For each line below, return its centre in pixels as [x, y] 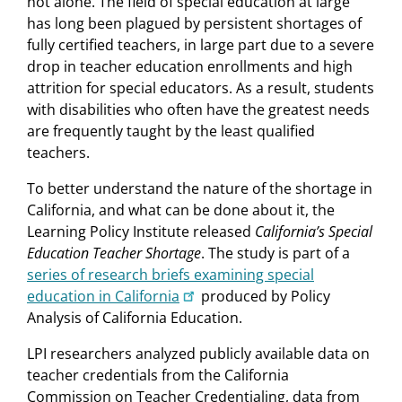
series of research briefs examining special [170, 275]
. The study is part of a [275, 253]
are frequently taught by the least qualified [171, 131]
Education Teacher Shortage [114, 253]
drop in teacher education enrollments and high [190, 67]
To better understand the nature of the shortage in [200, 189]
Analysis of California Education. [135, 318]
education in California [103, 297]
